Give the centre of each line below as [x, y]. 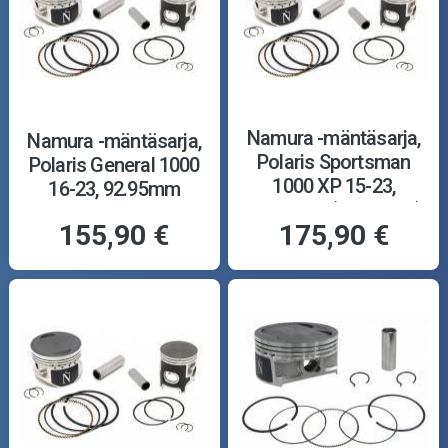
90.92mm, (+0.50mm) [334, 210]
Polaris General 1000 [114, 165]
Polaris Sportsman [334, 162]
